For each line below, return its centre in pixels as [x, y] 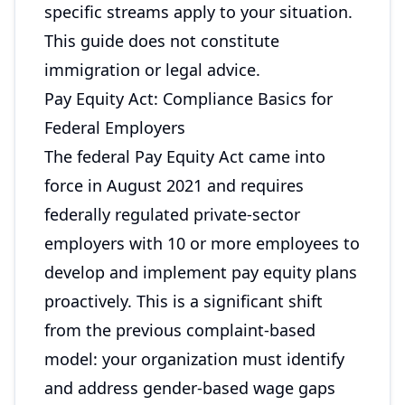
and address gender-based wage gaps [190, 388]
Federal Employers [115, 127]
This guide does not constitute [162, 41]
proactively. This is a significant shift [184, 301]
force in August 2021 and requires [174, 185]
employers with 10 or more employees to [202, 243]
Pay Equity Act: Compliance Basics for [188, 99]
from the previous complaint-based [180, 330]
